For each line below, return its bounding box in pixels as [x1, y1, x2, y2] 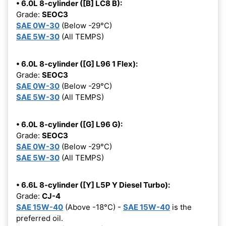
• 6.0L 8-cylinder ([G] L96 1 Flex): [16, 59, 138, 69]
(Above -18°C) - [63, 202, 123, 212]
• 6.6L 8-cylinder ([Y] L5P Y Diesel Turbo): [16, 180, 170, 190]
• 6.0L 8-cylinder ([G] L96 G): [16, 120, 123, 130]
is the [170, 202, 192, 212]
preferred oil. [16, 213, 63, 223]
